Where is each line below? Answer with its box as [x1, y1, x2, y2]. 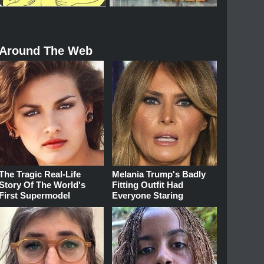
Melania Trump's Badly [112, 169, 206, 179]
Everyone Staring [112, 190, 184, 200]
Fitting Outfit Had [112, 180, 184, 190]
